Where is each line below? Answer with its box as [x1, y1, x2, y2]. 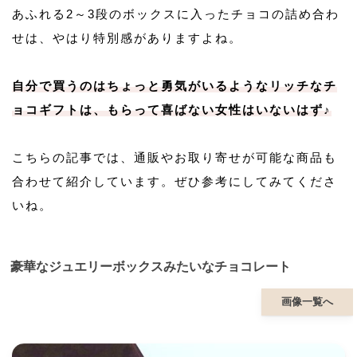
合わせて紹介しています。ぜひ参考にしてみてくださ [12, 175, 337, 189]
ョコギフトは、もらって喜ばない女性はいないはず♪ [12, 103, 331, 117]
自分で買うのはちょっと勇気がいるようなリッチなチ [12, 79, 337, 93]
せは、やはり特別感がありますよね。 [12, 31, 242, 45]
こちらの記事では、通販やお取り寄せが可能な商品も [12, 151, 337, 165]
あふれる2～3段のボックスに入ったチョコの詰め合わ [12, 7, 339, 22]
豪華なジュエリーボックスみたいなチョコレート [10, 260, 291, 274]
